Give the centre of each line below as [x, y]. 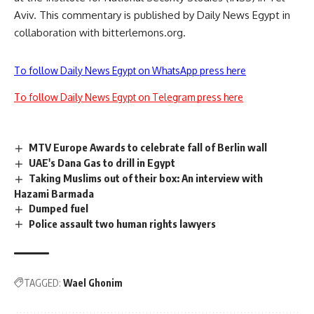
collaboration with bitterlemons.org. [100, 33]
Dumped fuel [59, 208]
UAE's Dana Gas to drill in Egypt [102, 162]
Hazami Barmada [54, 193]
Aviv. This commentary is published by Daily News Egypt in [152, 15]
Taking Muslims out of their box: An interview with [146, 178]
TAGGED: [42, 283]
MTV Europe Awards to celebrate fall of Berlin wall [148, 147]
